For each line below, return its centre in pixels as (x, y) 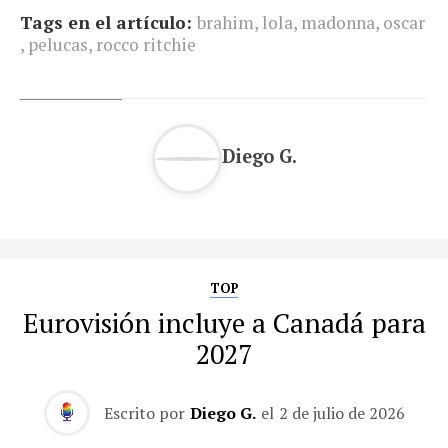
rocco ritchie (146, 44)
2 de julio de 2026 (341, 412)
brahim (225, 22)
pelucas (58, 44)
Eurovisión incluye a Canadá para (224, 322)
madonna (338, 22)
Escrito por (144, 412)
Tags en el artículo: (106, 22)
